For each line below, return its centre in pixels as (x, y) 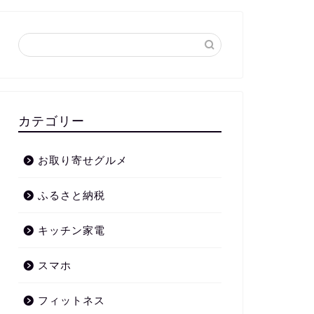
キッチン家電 (71, 230)
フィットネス (71, 300)
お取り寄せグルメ (82, 160)
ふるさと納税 (71, 195)
